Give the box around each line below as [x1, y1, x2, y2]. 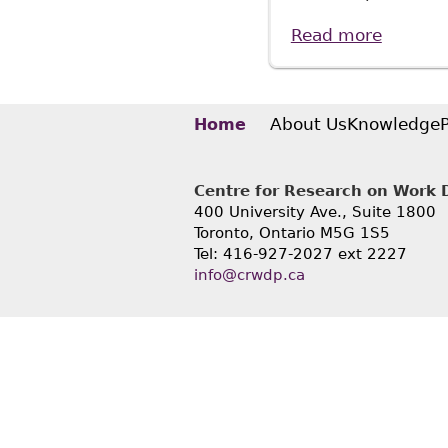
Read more [290, 25, 382, 46]
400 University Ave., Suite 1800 [193, 203, 436, 222]
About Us [269, 114, 347, 135]
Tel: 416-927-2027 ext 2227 [193, 245, 407, 264]
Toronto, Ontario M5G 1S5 [193, 224, 390, 243]
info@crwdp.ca [193, 266, 305, 285]
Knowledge [346, 114, 440, 135]
